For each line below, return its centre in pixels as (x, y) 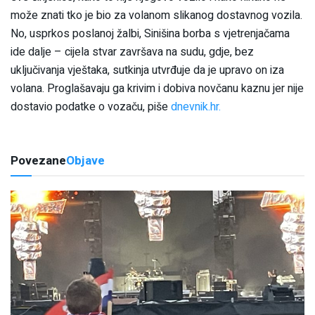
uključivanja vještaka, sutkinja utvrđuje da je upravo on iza (147, 71)
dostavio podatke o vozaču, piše (91, 107)
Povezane (38, 161)
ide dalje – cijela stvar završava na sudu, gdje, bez (132, 52)
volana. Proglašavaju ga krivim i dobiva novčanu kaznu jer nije (157, 89)
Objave (85, 161)
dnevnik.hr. (196, 107)
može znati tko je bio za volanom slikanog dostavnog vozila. (156, 16)
